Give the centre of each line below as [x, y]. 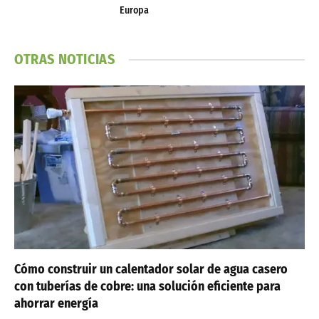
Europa [134, 11]
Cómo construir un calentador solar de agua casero [151, 269]
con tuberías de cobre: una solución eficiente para [147, 286]
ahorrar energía [56, 303]
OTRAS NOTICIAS [65, 59]
